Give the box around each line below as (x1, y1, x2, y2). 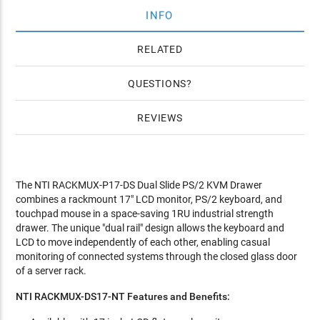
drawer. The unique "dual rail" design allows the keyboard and (16, 222, 285, 234)
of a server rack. (16, 265, 87, 276)
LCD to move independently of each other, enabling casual (16, 236, 271, 248)
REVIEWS (137, 112, 183, 124)
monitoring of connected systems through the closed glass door (16, 251, 298, 262)
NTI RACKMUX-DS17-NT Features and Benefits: (16, 291, 231, 302)
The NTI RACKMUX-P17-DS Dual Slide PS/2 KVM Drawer (16, 179, 263, 191)
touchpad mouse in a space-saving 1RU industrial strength (16, 208, 274, 219)
